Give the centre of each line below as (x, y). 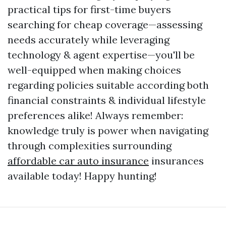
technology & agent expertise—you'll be (101, 55)
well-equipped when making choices (94, 70)
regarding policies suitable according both (108, 85)
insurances (176, 161)
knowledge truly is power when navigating (108, 130)
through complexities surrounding (90, 146)
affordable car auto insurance (78, 161)
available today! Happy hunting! (82, 176)
